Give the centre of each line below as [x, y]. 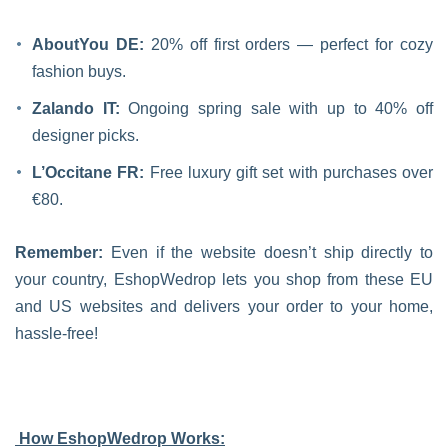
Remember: [59, 252]
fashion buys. [79, 71]
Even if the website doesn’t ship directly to [268, 252]
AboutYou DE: [88, 44]
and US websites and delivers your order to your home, [224, 306]
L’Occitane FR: [88, 172]
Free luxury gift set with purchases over [288, 172]
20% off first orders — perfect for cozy [288, 44]
